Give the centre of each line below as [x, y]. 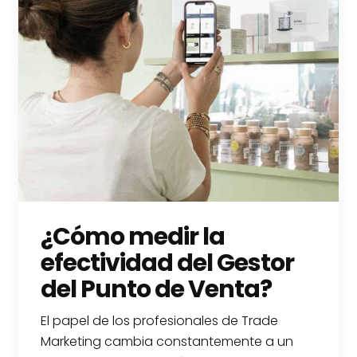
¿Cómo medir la [133, 236]
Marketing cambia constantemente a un [167, 341]
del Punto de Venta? [157, 289]
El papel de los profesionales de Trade [160, 320]
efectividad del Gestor [168, 263]
